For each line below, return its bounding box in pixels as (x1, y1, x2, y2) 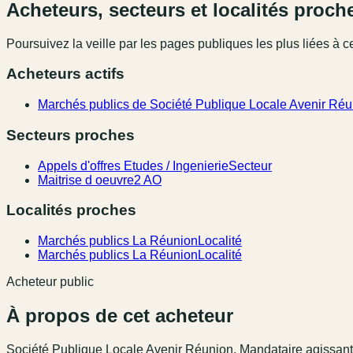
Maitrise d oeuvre (38, 173, 134, 187)
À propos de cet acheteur (6, 304, 233, 326)
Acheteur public (6, 275, 94, 289)
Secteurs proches (6, 126, 135, 143)
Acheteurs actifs (6, 65, 124, 83)
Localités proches (6, 202, 136, 219)
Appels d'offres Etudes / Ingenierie (38, 158, 229, 173)
